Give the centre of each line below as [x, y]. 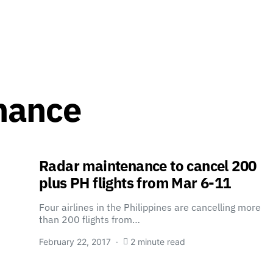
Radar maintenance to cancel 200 [148, 166]
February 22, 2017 [75, 242]
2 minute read [158, 242]
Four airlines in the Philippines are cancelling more [150, 207]
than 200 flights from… [90, 219]
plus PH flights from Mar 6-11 [135, 183]
